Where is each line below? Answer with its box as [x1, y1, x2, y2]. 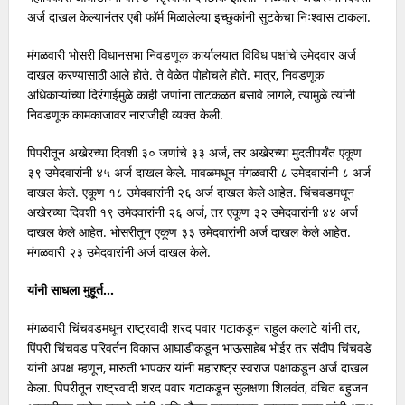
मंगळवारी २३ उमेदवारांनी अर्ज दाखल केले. [26, 242, 211, 260]
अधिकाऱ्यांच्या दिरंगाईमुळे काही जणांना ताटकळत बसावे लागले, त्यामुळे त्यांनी [26, 85, 355, 103]
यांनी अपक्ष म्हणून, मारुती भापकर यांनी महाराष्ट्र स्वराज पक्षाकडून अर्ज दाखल [26, 358, 368, 376]
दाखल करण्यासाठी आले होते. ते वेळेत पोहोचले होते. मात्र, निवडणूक [26, 65, 324, 83]
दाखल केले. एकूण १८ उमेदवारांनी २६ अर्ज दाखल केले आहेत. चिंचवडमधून [26, 183, 354, 201]
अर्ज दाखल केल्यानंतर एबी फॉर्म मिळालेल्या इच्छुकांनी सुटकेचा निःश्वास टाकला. [26, 7, 371, 25]
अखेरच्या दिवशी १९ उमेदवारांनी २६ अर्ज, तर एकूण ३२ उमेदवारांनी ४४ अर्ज [26, 202, 358, 221]
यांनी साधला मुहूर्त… [26, 280, 114, 298]
